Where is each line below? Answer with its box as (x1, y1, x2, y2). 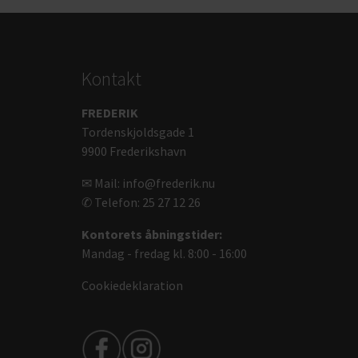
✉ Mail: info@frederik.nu (82, 174, 215, 191)
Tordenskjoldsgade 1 (82, 123, 194, 140)
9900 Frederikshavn (82, 142, 186, 159)
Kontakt (82, 66, 141, 91)
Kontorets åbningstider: (82, 225, 222, 242)
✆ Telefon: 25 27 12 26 (82, 193, 201, 210)
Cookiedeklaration (82, 276, 183, 293)
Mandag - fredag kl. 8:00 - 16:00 (82, 245, 247, 261)
